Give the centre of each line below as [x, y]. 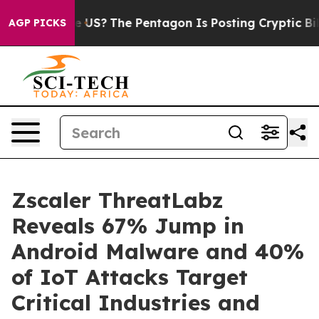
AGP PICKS [37, 23]
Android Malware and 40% [158, 251]
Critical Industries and [136, 303]
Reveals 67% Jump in [128, 226]
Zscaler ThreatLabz [117, 200]
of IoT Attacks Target [130, 277]
